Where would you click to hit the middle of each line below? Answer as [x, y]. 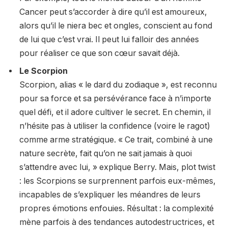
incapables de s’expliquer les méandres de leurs [110, 194]
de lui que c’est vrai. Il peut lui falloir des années [109, 39]
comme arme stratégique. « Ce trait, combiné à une [116, 139]
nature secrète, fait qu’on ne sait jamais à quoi [106, 153]
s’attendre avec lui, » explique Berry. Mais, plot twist [117, 167]
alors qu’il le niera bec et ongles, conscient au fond [116, 25]
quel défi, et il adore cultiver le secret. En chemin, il [115, 112]
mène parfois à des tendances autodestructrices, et [117, 222]
